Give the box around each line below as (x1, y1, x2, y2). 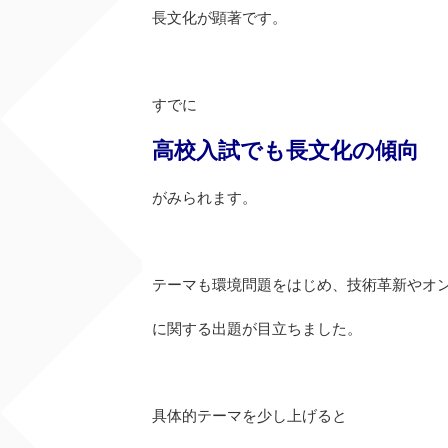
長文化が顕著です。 (152, 8, 287, 26)
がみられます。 (152, 189, 257, 206)
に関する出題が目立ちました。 (152, 319, 362, 337)
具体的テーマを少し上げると (152, 406, 347, 424)
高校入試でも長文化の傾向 (152, 138, 419, 163)
